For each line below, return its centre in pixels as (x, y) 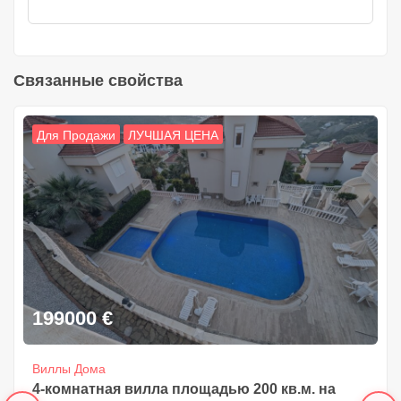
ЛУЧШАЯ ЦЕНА (173, 135)
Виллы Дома (69, 369)
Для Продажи (76, 135)
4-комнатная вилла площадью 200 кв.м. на (184, 389)
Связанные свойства (98, 80)
